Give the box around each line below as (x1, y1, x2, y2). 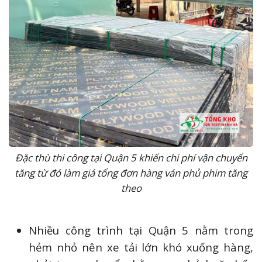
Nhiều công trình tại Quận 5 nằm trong (29, 223, 253, 238)
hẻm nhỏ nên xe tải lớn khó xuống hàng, (29, 240, 253, 255)
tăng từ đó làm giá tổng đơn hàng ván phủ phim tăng (15, 166, 247, 180)
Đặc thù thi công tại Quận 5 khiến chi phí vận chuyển (15, 151, 247, 165)
